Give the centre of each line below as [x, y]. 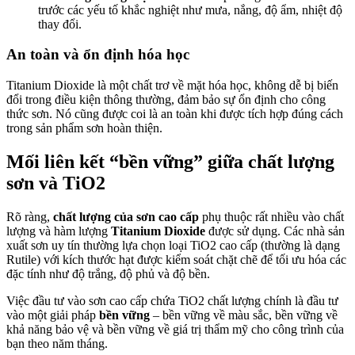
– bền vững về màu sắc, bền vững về [244, 315]
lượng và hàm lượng [59, 231]
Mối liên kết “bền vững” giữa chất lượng [170, 161]
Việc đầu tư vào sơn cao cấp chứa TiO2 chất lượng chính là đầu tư [172, 300]
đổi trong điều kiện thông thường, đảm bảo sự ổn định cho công [166, 100]
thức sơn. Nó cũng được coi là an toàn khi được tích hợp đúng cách [175, 114]
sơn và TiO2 [56, 183]
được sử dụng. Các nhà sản [275, 231]
